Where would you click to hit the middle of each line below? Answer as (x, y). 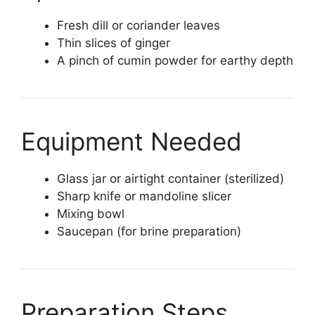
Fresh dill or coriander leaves (139, 26)
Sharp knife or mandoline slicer (144, 197)
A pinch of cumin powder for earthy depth (175, 61)
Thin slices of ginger (114, 43)
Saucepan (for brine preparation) (149, 232)
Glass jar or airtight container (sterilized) (171, 179)
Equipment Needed (131, 142)
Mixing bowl (91, 214)
